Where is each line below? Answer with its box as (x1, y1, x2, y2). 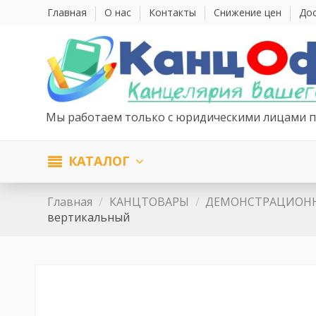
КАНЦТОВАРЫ (109, 193, 189, 209)
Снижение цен (214, 6, 285, 19)
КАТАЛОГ (65, 152, 134, 170)
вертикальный (47, 209, 130, 225)
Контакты (149, 6, 200, 19)
